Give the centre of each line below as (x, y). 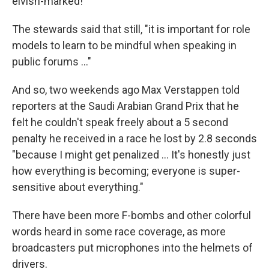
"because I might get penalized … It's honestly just (131, 155)
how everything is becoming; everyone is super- (126, 171)
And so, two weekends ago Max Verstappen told (126, 90)
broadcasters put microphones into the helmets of (132, 248)
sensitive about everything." (78, 187)
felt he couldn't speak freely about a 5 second (120, 122)
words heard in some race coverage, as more (119, 231)
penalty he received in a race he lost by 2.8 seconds (134, 138)
